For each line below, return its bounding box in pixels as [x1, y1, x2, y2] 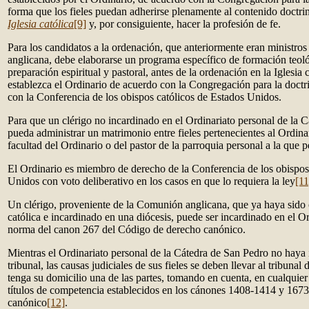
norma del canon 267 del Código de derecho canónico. [8, 223, 246, 235]
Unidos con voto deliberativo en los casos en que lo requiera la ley [8, 175, 295, 187]
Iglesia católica [8, 18, 74, 30]
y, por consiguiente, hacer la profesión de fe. [86, 18, 281, 30]
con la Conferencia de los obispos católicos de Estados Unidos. [8, 91, 281, 103]
